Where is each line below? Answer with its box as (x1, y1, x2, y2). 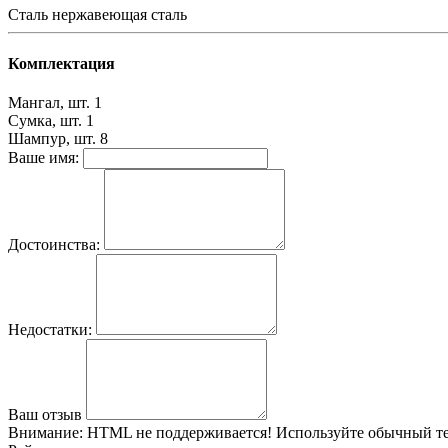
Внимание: (8, 424, 83, 442)
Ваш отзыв (8, 406, 82, 424)
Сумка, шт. (8, 112, 82, 130)
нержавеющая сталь (52, 5, 187, 23)
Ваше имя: (8, 149, 79, 167)
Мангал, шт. (8, 94, 90, 112)
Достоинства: (8, 236, 100, 254)
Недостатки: (8, 321, 92, 339)
